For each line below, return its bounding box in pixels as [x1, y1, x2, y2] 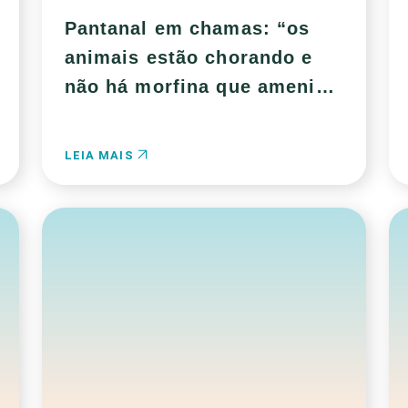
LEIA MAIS [64, 148, 138, 162]
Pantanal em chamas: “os [64, 18, 311, 38]
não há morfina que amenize [64, 76, 337, 97]
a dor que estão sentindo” [64, 106, 315, 126]
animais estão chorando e [64, 47, 313, 67]
